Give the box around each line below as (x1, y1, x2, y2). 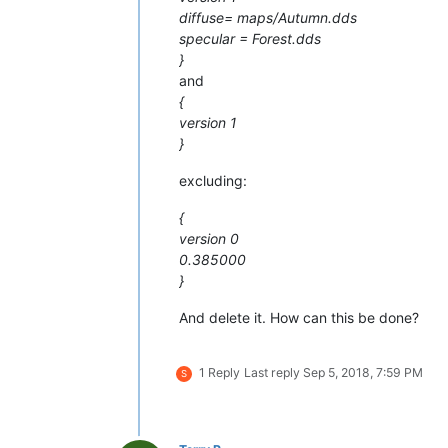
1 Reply (199, 364, 240, 380)
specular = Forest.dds (179, 29, 321, 47)
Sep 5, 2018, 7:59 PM (303, 364, 423, 380)
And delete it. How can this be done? (179, 308, 419, 326)
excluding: (179, 171, 247, 189)
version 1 (179, 113, 237, 131)
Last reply (244, 364, 303, 380)
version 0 (179, 229, 239, 247)
